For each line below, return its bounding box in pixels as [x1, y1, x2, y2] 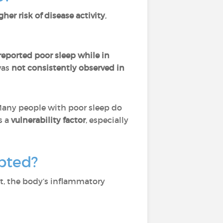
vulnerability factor [11, 115, 86, 125]
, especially [86, 115, 128, 125]
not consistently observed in [11, 63, 124, 73]
